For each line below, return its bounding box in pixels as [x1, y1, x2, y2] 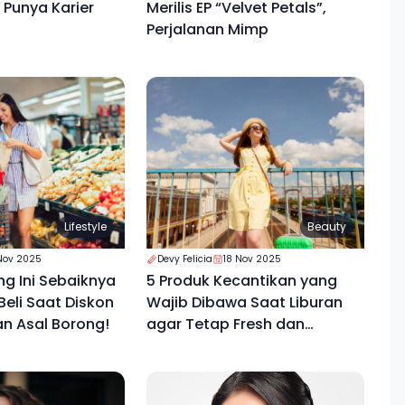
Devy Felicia [156, 252, 212, 267]
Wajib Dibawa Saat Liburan [146, 292, 343, 314]
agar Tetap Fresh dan [146, 314, 305, 335]
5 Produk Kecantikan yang [146, 270, 337, 292]
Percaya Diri [146, 335, 232, 357]
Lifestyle [63, 219, 107, 235]
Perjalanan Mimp [146, 19, 268, 41]
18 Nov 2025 [222, 252, 281, 267]
